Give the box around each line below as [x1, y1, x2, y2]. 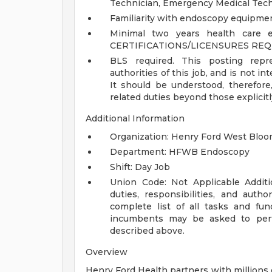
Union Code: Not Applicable [110, 177, 240, 188]
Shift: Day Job [110, 161, 170, 172]
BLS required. [110, 55, 182, 66]
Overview [86, 246, 127, 257]
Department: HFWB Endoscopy [110, 146, 250, 157]
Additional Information [86, 113, 185, 124]
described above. [110, 225, 185, 236]
